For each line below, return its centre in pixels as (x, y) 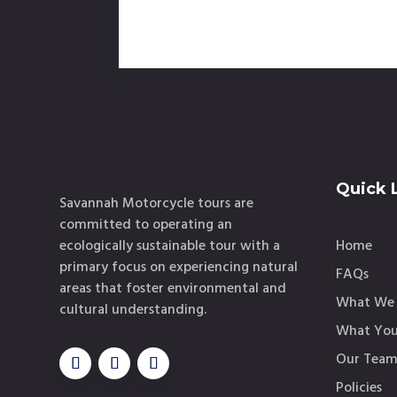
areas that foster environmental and (173, 289)
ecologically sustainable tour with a (170, 247)
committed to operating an (146, 226)
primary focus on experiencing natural (179, 268)
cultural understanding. (133, 311)
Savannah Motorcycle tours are (157, 204)
